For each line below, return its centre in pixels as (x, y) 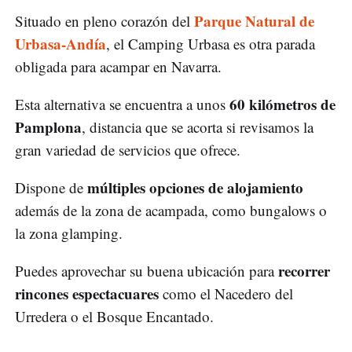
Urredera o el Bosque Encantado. (114, 317)
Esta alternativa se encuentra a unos (122, 104)
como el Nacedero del (226, 294)
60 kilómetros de (282, 104)
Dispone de (51, 188)
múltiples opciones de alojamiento (195, 188)
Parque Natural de (254, 21)
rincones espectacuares (87, 294)
